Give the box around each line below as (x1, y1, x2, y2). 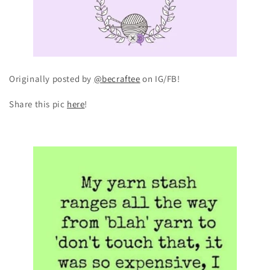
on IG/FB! (140, 73, 180, 84)
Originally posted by (9, 73, 94, 84)
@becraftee (93, 73, 140, 84)
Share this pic (9, 98, 67, 110)
